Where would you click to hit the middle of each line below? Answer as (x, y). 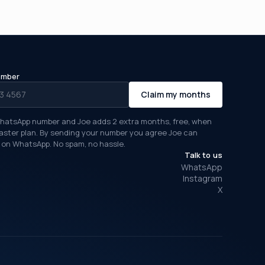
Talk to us (203, 155)
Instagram (203, 178)
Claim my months (176, 95)
